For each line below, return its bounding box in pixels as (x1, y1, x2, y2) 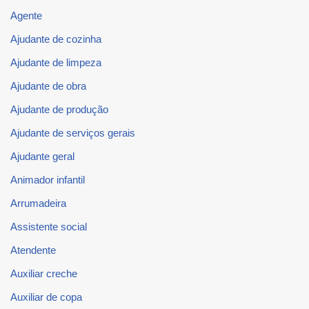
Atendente (10, 243, 56, 256)
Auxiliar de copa (10, 290, 82, 303)
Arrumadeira (10, 197, 66, 209)
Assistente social (10, 220, 87, 232)
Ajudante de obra (10, 79, 86, 92)
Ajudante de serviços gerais (10, 126, 135, 139)
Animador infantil (10, 173, 85, 186)
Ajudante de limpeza (10, 56, 101, 68)
